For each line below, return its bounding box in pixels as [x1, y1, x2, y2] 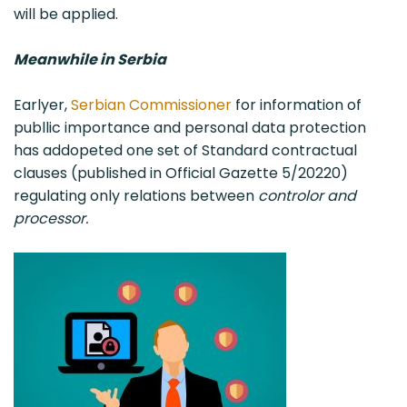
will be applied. [14, 3, 118, 25]
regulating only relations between [14, 184, 258, 206]
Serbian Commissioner [71, 94, 232, 115]
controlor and [258, 184, 356, 206]
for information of [232, 94, 362, 115]
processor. [14, 207, 88, 229]
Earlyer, [14, 94, 71, 115]
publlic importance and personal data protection [14, 116, 366, 138]
